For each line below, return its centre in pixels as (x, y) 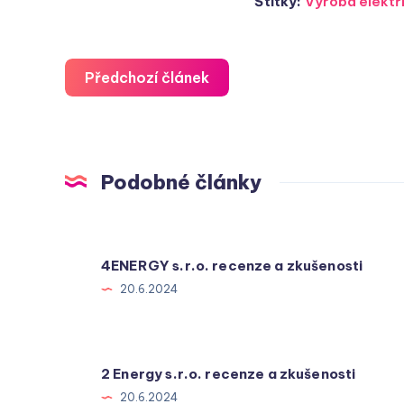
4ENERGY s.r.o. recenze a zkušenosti (232, 265)
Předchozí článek (147, 78)
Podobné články (181, 183)
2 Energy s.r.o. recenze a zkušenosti (229, 373)
